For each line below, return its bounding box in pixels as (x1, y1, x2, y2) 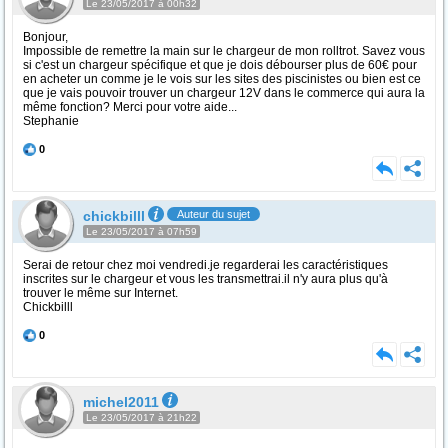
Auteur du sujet (177, 208, 250, 220)
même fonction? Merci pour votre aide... (23, 100, 237, 114)
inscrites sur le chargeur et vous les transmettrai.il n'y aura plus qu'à (23, 272, 388, 286)
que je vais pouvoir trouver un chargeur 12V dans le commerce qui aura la (23, 86, 425, 100)
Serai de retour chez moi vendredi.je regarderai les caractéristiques (23, 258, 388, 272)
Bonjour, (23, 30, 68, 44)
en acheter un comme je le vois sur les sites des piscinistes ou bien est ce (23, 72, 421, 86)
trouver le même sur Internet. (23, 286, 178, 300)
